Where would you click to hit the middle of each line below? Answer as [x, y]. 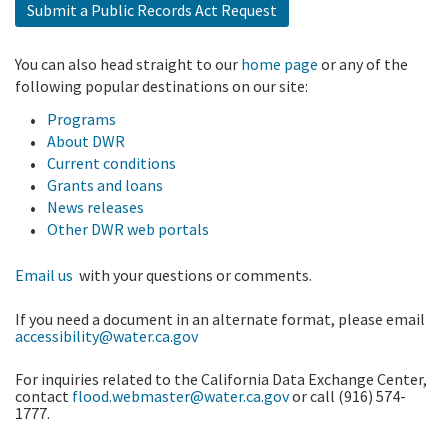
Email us [44, 275]
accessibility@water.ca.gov [106, 335]
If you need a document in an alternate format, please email [220, 318]
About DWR [86, 141]
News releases [95, 207]
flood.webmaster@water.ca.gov [180, 396]
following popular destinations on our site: [163, 86]
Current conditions [111, 163]
